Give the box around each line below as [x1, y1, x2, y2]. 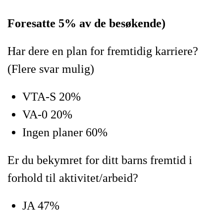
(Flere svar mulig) [7, 62, 94, 75]
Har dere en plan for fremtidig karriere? [7, 45, 198, 57]
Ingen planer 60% [22, 126, 108, 139]
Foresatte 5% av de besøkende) [7, 17, 166, 30]
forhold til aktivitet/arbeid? [7, 171, 138, 184]
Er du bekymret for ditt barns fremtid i [7, 154, 192, 166]
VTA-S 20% [22, 90, 81, 103]
